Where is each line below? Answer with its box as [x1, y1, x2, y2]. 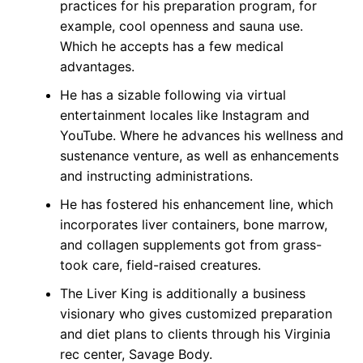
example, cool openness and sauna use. [59, 18, 303, 35]
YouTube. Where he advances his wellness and [59, 127, 344, 144]
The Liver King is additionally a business [59, 285, 305, 302]
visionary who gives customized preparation [59, 305, 332, 322]
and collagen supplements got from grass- [59, 237, 322, 254]
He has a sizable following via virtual [59, 87, 286, 104]
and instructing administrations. [59, 168, 253, 185]
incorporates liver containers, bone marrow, [59, 216, 327, 233]
